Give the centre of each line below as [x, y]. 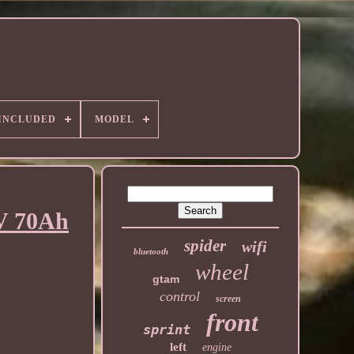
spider [205, 246]
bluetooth [151, 251]
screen [229, 299]
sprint [166, 330]
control [180, 296]
